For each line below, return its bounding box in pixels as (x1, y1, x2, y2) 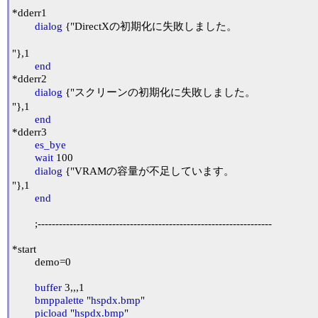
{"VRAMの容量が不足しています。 (62, 165, 234, 177)
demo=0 (12, 256, 35, 268)
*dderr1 (12, 6, 47, 18)
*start (12, 243, 36, 255)
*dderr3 (12, 126, 47, 138)
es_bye (35, 138, 66, 150)
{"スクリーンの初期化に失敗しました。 (62, 86, 256, 98)
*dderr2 (12, 72, 47, 84)
